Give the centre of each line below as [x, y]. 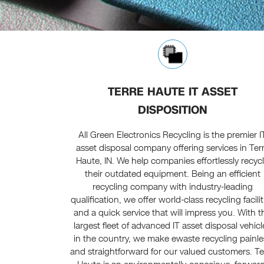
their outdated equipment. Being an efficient [172, 174]
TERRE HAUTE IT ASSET [172, 92]
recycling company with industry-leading [172, 187]
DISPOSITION [172, 110]
